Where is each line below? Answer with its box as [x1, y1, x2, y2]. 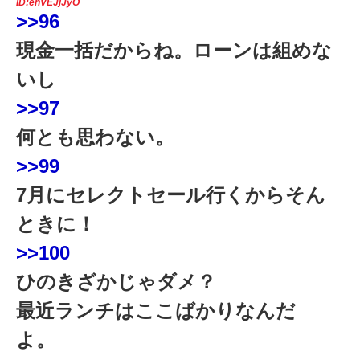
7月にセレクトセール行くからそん [16, 184, 325, 207]
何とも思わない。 [16, 126, 174, 149]
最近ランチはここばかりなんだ [16, 300, 296, 322]
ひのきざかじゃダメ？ [16, 271, 235, 293]
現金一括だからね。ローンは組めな [16, 39, 332, 62]
